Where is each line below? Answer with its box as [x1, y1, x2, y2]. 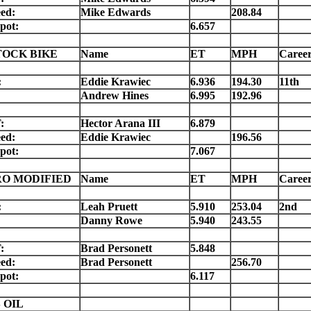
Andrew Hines [80, 90, 149, 102]
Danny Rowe [80, 215, 142, 227]
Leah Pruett [80, 201, 137, 213]
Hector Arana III [80, 117, 160, 130]
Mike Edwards [80, 6, 151, 19]
